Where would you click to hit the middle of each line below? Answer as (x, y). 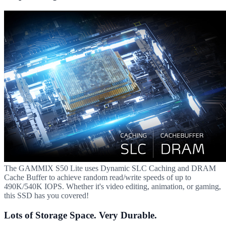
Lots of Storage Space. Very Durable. (80, 215)
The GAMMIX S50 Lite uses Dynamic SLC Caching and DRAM (110, 168)
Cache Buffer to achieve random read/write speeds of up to (98, 177)
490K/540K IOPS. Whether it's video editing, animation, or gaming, (112, 186)
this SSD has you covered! (46, 195)
